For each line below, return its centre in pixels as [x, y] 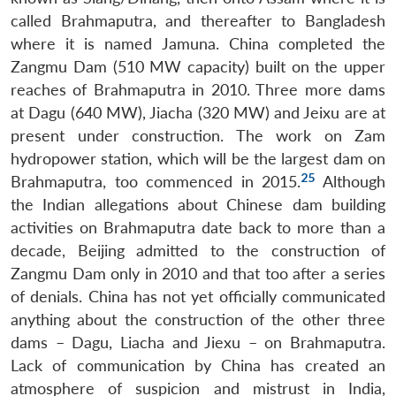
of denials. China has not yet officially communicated [198, 296]
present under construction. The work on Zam [198, 135]
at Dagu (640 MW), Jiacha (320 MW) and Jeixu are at [198, 112]
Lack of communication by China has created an [198, 365]
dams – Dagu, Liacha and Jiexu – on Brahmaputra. [198, 342]
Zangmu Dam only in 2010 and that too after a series [198, 273]
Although [350, 181]
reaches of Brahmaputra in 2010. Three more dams [198, 89]
